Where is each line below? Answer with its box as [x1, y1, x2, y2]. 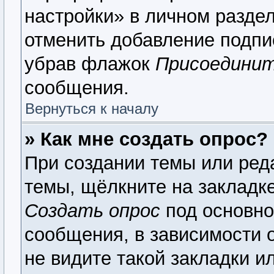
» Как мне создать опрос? [24, 128, 268, 150]
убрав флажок [24, 53, 155, 75]
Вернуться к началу [25, 100, 158, 117]
